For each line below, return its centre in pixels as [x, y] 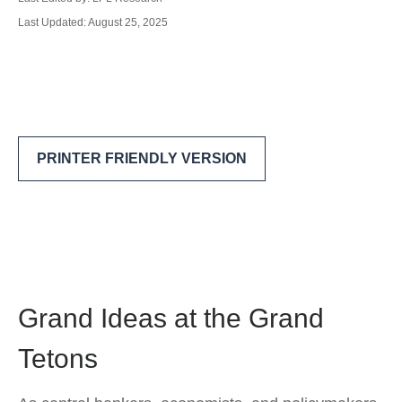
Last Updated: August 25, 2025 [93, 22]
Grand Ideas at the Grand [171, 318]
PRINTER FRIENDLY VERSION [142, 158]
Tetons [58, 358]
